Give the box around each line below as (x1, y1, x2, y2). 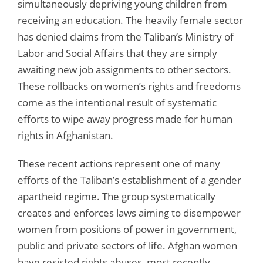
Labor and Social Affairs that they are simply (18, 46, 217, 60)
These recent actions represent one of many (18, 156, 220, 170)
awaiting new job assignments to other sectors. (18, 62, 231, 76)
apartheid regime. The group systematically (18, 189, 215, 203)
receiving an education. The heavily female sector (18, 13, 243, 27)
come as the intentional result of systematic (18, 95, 217, 109)
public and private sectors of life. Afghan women (18, 238, 237, 252)
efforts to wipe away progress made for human (18, 112, 232, 126)
